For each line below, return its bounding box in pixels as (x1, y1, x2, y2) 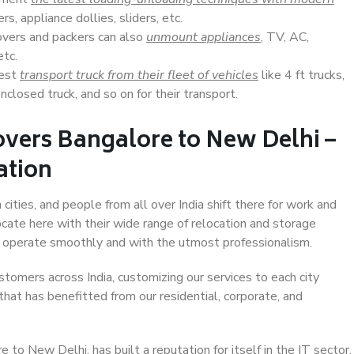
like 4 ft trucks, (258, 66, 345, 84)
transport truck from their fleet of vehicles (20, 66, 258, 84)
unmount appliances (146, 28, 261, 46)
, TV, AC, (261, 28, 309, 46)
